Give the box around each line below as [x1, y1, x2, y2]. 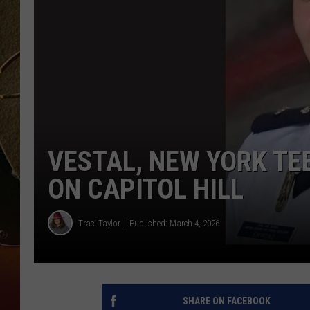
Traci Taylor [78, 217, 120, 228]
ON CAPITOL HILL [48, 173, 244, 206]
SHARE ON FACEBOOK [182, 295, 271, 307]
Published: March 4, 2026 [129, 217, 219, 228]
